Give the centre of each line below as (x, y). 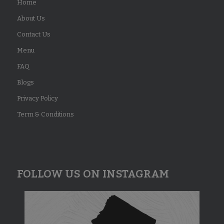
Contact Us (33, 34)
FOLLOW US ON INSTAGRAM (93, 174)
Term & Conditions (45, 114)
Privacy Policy (37, 98)
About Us (31, 18)
